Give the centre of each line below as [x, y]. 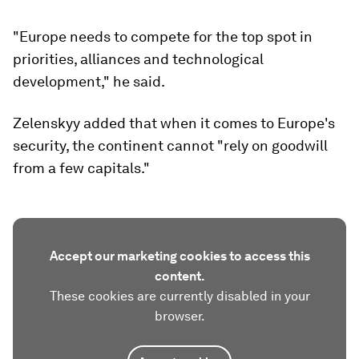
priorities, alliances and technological [138, 59]
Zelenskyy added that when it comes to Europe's [174, 123]
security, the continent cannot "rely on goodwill [170, 145]
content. [179, 276]
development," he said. [89, 81]
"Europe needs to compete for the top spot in [163, 36]
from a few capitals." [81, 168]
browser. [179, 316]
